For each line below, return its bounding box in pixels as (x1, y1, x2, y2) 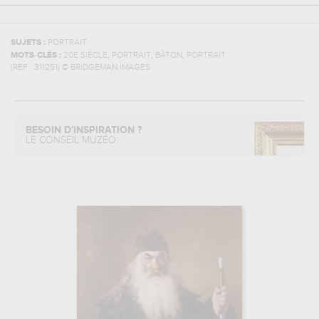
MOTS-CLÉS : (11, 51, 63, 60)
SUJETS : (11, 38, 48, 47)
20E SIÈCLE (63, 51, 108, 60)
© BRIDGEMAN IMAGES (62, 63, 150, 72)
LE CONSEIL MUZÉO (26, 135, 116, 145)
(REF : (11, 63, 34, 72)
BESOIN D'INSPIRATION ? (26, 125, 142, 135)
